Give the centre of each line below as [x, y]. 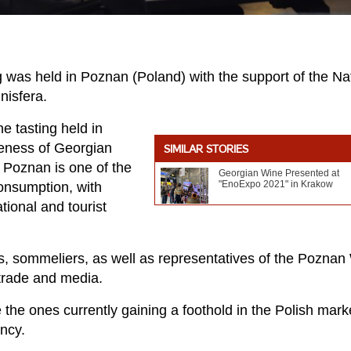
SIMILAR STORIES [206, 150]
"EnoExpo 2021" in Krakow [276, 184]
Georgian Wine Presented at [279, 173]
